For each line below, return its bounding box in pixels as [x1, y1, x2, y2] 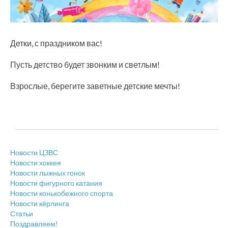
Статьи [10, 209, 33, 218]
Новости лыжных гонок [10, 168, 85, 177]
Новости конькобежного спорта [10, 188, 113, 197]
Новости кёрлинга [10, 198, 69, 208]
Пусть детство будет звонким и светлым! [10, 59, 160, 69]
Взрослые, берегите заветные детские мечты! [10, 80, 180, 91]
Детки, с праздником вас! [10, 38, 102, 48]
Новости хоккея [10, 158, 61, 167]
